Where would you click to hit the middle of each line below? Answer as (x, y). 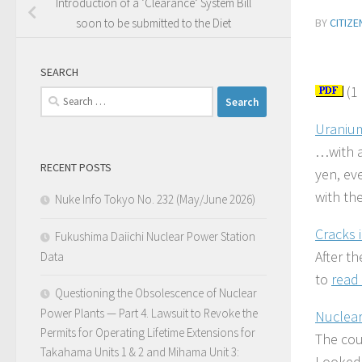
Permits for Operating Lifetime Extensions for (148, 333)
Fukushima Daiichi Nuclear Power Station (155, 237)
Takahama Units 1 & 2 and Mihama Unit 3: (140, 352)
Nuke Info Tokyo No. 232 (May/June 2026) (155, 200)
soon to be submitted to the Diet (154, 23)
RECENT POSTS (76, 168)
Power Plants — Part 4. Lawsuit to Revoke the (149, 314)
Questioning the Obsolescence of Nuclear (156, 293)
